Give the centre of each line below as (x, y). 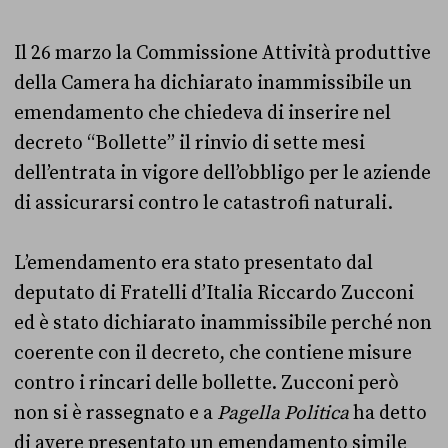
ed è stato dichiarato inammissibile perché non (223, 323)
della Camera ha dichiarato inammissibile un (213, 83)
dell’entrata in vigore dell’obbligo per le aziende (222, 173)
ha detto (390, 413)
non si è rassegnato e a (115, 413)
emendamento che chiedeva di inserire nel (202, 113)
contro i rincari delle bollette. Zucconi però (206, 383)
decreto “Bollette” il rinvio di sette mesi (189, 143)
